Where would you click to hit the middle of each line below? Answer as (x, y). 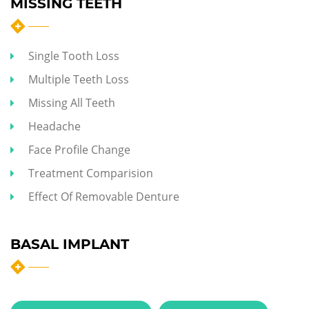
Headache (54, 126)
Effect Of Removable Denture (104, 196)
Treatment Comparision (91, 173)
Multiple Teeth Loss (79, 79)
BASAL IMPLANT (70, 244)
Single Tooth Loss (74, 56)
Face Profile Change (79, 149)
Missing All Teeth (72, 102)
